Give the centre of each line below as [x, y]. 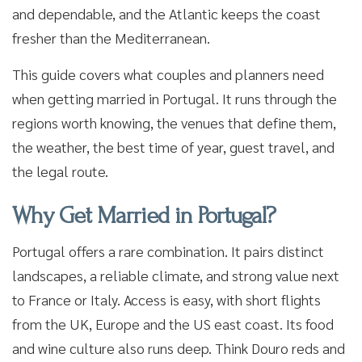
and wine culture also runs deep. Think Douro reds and [179, 348]
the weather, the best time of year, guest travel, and [173, 147]
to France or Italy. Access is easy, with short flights [166, 299]
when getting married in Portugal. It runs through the [175, 98]
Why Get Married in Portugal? [144, 215]
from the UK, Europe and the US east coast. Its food [173, 324]
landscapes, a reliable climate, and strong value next [176, 275]
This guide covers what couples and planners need [168, 74]
